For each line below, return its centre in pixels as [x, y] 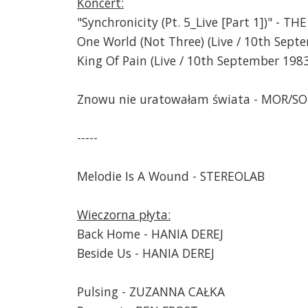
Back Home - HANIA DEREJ [150, 233]
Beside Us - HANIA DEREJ [146, 253]
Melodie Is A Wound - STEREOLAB [171, 176]
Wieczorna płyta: [124, 214]
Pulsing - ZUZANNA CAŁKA [151, 291]
